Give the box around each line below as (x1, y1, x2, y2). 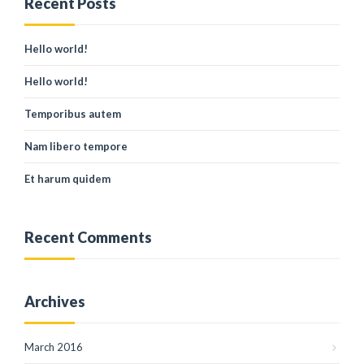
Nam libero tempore (24, 140, 128, 153)
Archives (24, 292, 85, 310)
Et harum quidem (24, 172, 110, 185)
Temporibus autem (24, 107, 121, 120)
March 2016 (24, 340, 83, 353)
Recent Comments (24, 228, 152, 246)
